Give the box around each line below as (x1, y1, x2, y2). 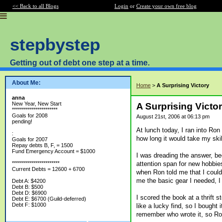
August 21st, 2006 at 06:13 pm (136, 113, 210, 119)
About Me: (12, 79, 41, 86)
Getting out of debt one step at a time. (10, 58, 150, 67)
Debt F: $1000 (12, 202, 46, 208)
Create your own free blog (136, 3, 197, 9)
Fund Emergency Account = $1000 (12, 148, 95, 154)
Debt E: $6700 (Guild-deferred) (12, 196, 86, 202)
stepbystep (10, 35, 100, 54)
